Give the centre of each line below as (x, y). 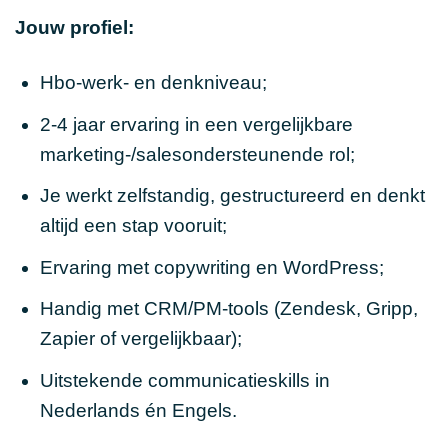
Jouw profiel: (74, 28)
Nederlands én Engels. (138, 410)
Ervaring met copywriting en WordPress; (211, 267)
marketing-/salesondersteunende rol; (197, 154)
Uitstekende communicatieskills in (184, 380)
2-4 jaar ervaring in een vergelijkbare (196, 124)
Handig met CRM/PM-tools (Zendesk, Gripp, (228, 309)
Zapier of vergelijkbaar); (140, 339)
